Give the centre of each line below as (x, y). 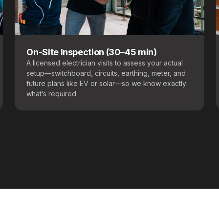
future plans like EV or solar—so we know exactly (107, 84)
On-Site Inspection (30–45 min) (92, 52)
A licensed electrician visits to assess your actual (105, 63)
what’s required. (52, 94)
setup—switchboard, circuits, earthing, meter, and (106, 73)
